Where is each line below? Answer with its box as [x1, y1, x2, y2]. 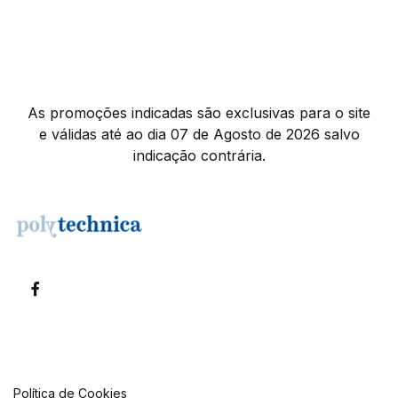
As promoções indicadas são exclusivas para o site [28, 104, 370, 122]
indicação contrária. [132, 147, 266, 164]
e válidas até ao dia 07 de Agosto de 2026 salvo [38, 125, 360, 143]
